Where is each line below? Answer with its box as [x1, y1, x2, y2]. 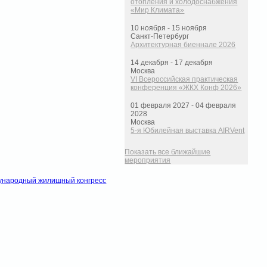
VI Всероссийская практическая [131, 75, 238, 84]
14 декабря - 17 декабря [131, 58, 213, 67]
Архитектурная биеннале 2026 [131, 41, 236, 49]
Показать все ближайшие [125, 148, 211, 157]
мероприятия [125, 156, 171, 165]
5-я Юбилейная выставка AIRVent [131, 126, 245, 135]
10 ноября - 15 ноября [131, 24, 207, 33]
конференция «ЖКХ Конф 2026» [131, 83, 242, 92]
